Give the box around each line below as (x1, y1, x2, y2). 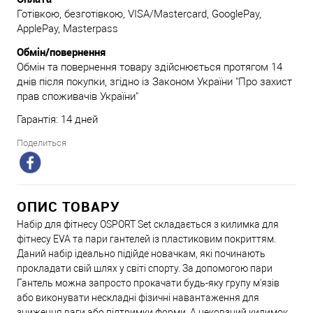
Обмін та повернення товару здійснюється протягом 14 (17, 60, 282, 73)
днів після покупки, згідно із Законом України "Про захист (17, 75, 292, 88)
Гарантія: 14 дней (17, 112, 98, 126)
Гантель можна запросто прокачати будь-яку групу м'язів (17, 277, 279, 289)
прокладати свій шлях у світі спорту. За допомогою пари (17, 262, 272, 274)
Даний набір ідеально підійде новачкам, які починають (17, 247, 265, 259)
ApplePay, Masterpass (17, 22, 118, 35)
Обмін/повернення (17, 44, 105, 59)
